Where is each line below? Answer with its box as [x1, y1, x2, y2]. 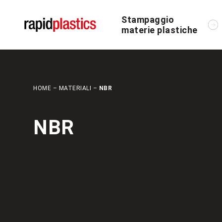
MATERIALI [58, 85, 92, 92]
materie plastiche [121, 25, 198, 35]
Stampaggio [121, 14, 174, 25]
